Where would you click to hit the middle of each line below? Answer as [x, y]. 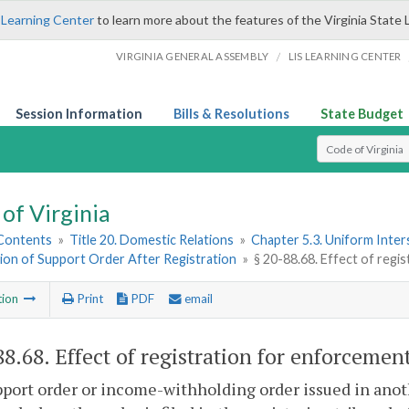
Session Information [79, 114]
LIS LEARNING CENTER [345, 56]
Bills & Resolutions [231, 114]
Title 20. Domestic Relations [152, 240]
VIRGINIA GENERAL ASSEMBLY [193, 56]
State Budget [362, 114]
